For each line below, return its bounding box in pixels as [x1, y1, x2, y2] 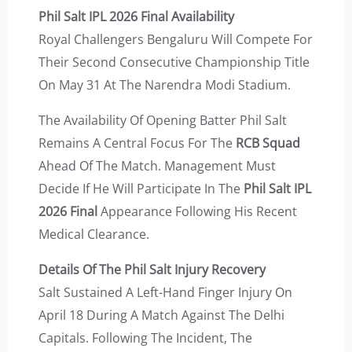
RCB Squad [235, 134, 300, 152]
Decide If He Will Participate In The [38, 180, 244, 198]
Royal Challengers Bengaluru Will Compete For [38, 31, 313, 49]
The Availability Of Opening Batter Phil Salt [38, 112, 287, 130]
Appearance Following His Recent [97, 203, 297, 221]
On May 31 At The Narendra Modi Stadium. [38, 76, 291, 94]
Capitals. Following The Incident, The [38, 329, 252, 347]
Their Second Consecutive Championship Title [38, 53, 310, 71]
